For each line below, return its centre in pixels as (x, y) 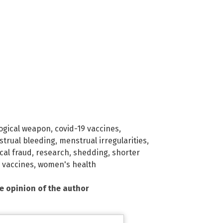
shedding (91, 153)
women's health (67, 165)
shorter (126, 153)
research (53, 153)
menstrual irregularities (103, 141)
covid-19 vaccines (87, 129)
